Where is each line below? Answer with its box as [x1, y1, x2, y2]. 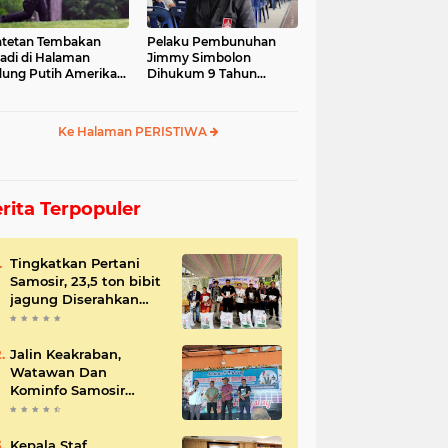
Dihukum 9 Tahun [147, 66, 257, 81]
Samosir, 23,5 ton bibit [10, 273, 71, 289]
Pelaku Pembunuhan [147, 34, 276, 49]
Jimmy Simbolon [147, 50, 251, 65]
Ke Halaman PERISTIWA [57, 124, 210, 139]
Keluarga [147, 98, 201, 113]
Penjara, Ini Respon [147, 82, 264, 97]
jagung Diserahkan [10, 291, 139, 307]
